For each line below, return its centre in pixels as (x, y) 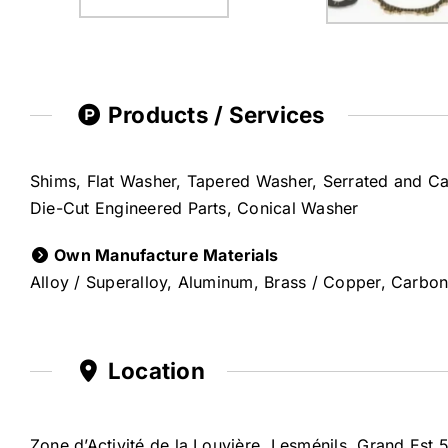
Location (153, 370)
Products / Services (214, 115)
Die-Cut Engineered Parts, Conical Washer (194, 207)
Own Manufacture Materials (164, 254)
